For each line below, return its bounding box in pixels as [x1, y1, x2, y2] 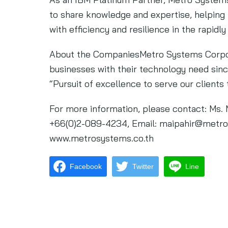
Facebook [70, 162, 102, 170]
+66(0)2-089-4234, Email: [49, 118, 159, 130]
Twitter [132, 162, 154, 170]
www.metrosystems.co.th [49, 132, 154, 145]
